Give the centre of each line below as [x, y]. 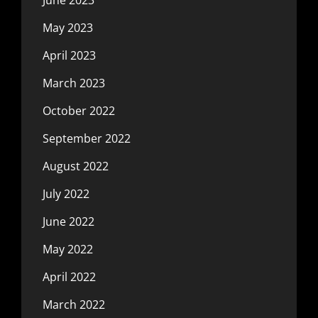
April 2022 [69, 277]
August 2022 [76, 166]
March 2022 [74, 305]
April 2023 [69, 55]
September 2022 [87, 138]
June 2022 [68, 221]
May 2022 [68, 249]
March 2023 [74, 83]
